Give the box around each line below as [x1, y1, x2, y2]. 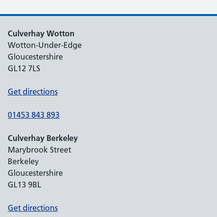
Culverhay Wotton [8, 29, 75, 38]
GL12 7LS [8, 63, 40, 73]
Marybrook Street [8, 145, 71, 155]
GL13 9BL [8, 180, 41, 189]
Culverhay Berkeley [8, 133, 78, 143]
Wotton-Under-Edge [8, 40, 82, 50]
